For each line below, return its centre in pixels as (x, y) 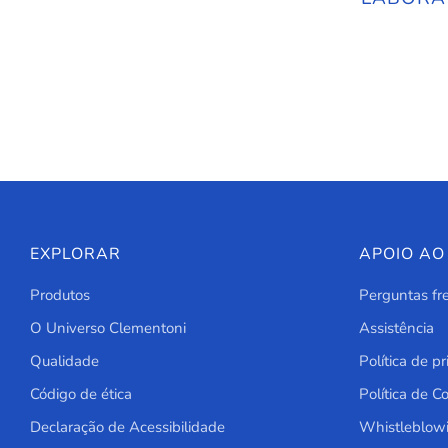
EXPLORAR (75, 253)
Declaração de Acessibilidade (127, 426)
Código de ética (81, 393)
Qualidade (64, 360)
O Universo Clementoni (108, 327)
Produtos (60, 294)
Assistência (396, 327)
